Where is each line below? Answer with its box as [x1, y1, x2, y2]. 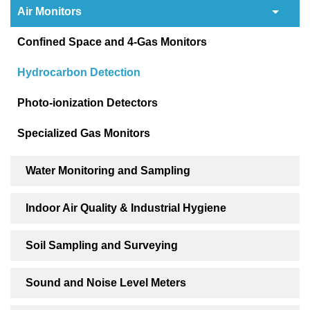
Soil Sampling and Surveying [26, 239, 178, 251]
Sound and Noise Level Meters [26, 277, 186, 289]
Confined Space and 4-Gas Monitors [17, 36, 207, 48]
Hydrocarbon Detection [17, 66, 140, 78]
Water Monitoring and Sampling [26, 165, 190, 176]
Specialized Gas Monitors [17, 127, 150, 139]
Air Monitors [17, 6, 82, 17]
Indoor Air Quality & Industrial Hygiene [26, 202, 226, 214]
